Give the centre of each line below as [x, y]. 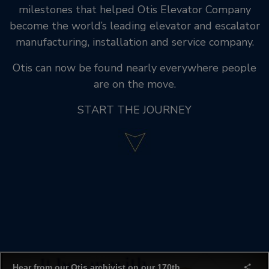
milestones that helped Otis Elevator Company [134, 10]
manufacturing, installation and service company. [134, 42]
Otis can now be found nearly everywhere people [134, 68]
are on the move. [134, 84]
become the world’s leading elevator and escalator [134, 26]
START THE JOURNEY [134, 110]
